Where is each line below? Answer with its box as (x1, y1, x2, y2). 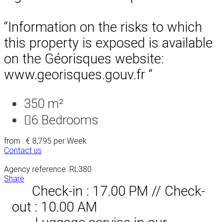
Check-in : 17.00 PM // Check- (32, 183, 205, 199)
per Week (54, 136, 87, 146)
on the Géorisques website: (4, 51, 164, 67)
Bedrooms (41, 112, 99, 127)
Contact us (4, 145, 42, 155)
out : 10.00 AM (12, 199, 97, 215)
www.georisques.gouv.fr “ (4, 66, 153, 83)
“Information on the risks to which (4, 19, 202, 35)
